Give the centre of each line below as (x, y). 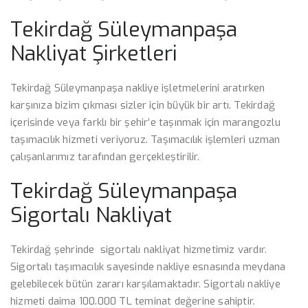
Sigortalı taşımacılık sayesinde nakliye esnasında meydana (148, 267)
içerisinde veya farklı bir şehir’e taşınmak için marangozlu (145, 122)
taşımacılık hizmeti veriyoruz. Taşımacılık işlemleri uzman (145, 140)
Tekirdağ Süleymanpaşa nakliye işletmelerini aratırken (138, 88)
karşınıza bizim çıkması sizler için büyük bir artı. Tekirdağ (143, 105)
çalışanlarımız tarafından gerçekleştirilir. (105, 157)
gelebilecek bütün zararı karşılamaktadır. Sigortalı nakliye (145, 284)
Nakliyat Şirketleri (94, 54)
